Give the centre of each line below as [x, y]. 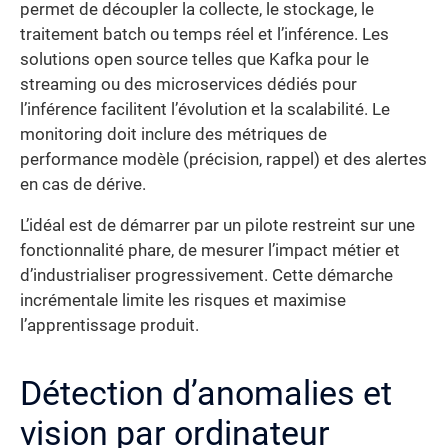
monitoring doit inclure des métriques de [173, 134]
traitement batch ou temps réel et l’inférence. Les [204, 34]
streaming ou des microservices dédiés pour [188, 84]
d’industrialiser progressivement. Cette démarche [206, 276]
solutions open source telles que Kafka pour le [194, 59]
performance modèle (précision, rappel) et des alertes [223, 159]
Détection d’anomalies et [206, 393]
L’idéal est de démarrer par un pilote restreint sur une [217, 226]
